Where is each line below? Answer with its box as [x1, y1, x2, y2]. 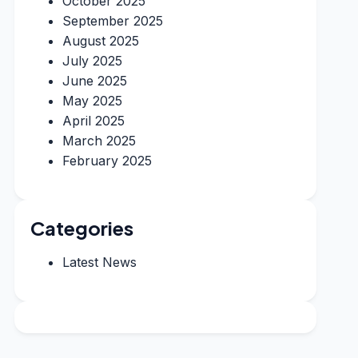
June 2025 [62, 73, 127, 89]
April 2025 [62, 113, 125, 129]
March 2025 [62, 133, 136, 149]
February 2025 [62, 153, 152, 169]
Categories [30, 216, 133, 240]
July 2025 [62, 53, 122, 69]
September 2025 [62, 13, 163, 29]
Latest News [62, 254, 137, 270]
